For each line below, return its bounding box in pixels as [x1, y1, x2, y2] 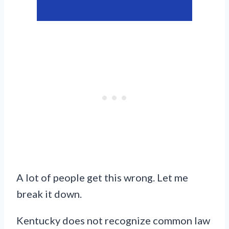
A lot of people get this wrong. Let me [16, 171, 188, 184]
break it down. [16, 188, 82, 200]
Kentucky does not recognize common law [16, 214, 210, 226]
